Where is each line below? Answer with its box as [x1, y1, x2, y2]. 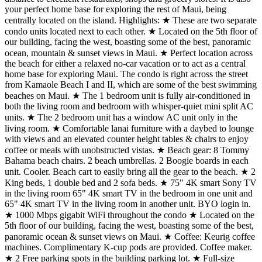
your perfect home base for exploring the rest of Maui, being [5, 4, 226, 14]
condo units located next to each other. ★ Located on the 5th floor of [5, 26, 257, 36]
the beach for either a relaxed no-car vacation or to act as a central [5, 58, 246, 68]
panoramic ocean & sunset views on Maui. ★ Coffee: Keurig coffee [5, 231, 255, 242]
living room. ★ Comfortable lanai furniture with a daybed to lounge [5, 123, 254, 133]
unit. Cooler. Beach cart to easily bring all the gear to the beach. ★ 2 [5, 166, 256, 177]
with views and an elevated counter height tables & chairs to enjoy [5, 133, 249, 144]
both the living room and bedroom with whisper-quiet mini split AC [5, 101, 253, 111]
